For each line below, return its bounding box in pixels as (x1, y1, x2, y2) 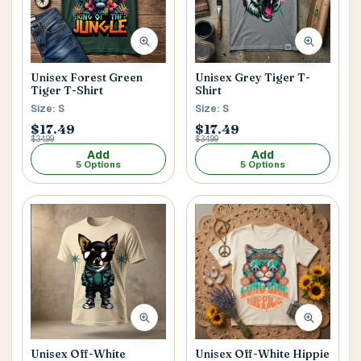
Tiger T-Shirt (31, 82, 103, 98)
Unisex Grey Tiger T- (195, 70, 310, 85)
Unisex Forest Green (31, 69, 143, 85)
